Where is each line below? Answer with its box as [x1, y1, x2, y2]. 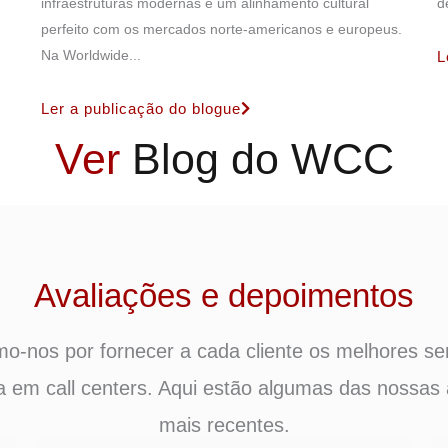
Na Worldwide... [40, 47, 141, 64]
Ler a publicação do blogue [40, 99, 241, 117]
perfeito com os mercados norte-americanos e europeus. [40, 21, 402, 38]
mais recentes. [158, 413, 290, 436]
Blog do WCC [131, 134, 394, 183]
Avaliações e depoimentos [34, 276, 414, 314]
